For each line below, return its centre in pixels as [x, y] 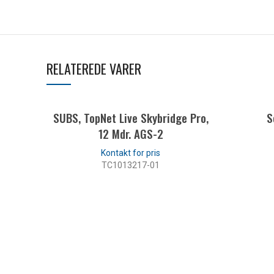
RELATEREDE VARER [94, 68]
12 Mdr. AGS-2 [131, 133]
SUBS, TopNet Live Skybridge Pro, [131, 117]
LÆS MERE [131, 188]
